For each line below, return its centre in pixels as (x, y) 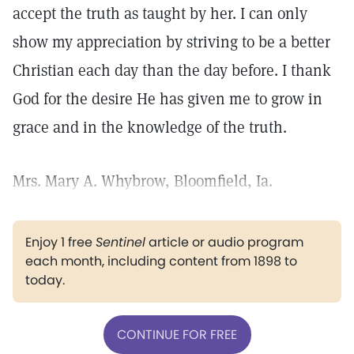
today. (45, 280)
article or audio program (224, 242)
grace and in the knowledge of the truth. (150, 127)
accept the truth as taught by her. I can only (160, 13)
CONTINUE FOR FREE (177, 334)
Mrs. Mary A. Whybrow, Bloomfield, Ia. (143, 181)
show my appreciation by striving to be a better (171, 42)
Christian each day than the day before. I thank (172, 70)
